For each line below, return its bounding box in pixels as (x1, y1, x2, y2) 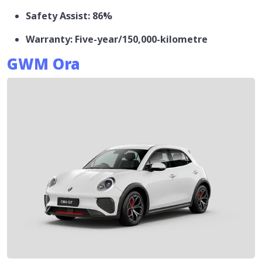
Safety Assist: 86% (26, 9, 112, 23)
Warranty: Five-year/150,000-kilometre (26, 33, 208, 46)
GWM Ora (7, 54, 80, 75)
